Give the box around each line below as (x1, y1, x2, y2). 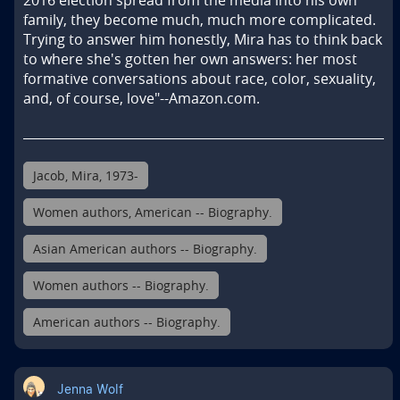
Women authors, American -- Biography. (33, 204, 272, 221)
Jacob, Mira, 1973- (33, 167, 138, 185)
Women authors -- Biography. (33, 277, 209, 295)
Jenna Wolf (57, 379, 123, 397)
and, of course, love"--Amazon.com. (23, 88, 260, 109)
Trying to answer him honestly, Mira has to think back (23, 29, 382, 50)
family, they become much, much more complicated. (23, 10, 376, 30)
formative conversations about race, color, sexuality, (23, 69, 376, 89)
